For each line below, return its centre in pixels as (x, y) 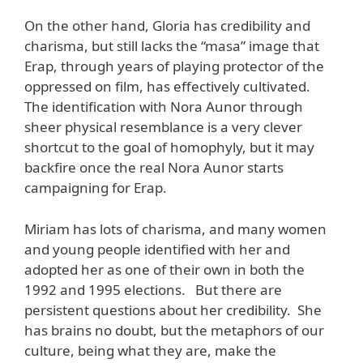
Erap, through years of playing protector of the (174, 66)
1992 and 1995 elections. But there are (153, 289)
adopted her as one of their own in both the (164, 269)
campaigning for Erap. (96, 188)
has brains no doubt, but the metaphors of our (174, 330)
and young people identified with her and (157, 249)
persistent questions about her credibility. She (173, 310)
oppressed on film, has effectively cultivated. (169, 87)
